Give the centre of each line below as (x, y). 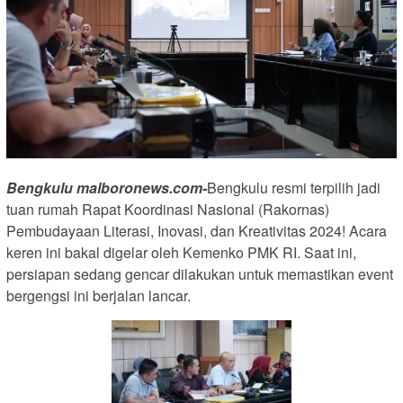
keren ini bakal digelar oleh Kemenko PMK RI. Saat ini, (181, 253)
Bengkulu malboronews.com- (107, 188)
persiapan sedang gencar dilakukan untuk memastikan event (200, 274)
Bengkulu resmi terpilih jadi (294, 188)
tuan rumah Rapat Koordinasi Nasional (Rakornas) (168, 210)
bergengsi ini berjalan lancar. (99, 296)
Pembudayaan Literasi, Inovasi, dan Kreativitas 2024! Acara (197, 231)
